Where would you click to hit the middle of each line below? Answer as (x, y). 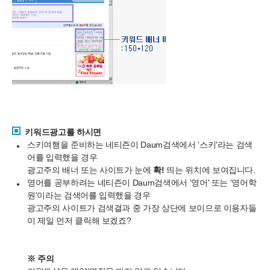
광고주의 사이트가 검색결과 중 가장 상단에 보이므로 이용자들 (142, 208)
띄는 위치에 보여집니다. (210, 170)
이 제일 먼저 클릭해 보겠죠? (79, 221)
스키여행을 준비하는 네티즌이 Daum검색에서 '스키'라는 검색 (140, 145)
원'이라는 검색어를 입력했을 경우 (89, 195)
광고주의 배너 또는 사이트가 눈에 (90, 170)
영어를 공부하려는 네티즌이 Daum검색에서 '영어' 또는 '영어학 (142, 183)
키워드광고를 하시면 (63, 132)
